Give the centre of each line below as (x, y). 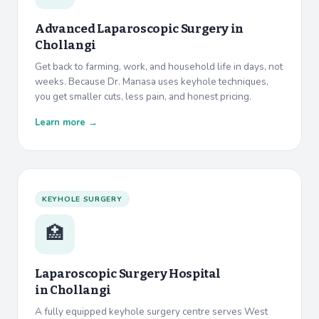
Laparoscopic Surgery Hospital (128, 274)
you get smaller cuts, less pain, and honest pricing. (143, 97)
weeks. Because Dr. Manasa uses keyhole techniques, (152, 82)
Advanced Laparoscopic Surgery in (140, 29)
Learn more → (66, 123)
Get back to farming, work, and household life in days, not (159, 67)
